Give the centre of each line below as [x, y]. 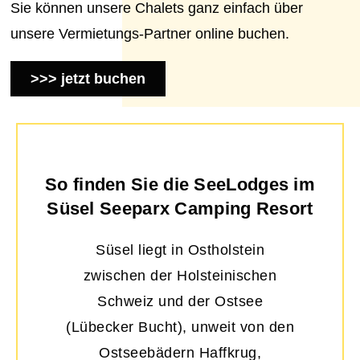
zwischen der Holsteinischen [180, 276]
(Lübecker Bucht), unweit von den [180, 327]
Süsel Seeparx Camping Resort [180, 209]
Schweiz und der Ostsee [180, 302]
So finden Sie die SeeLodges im [180, 185]
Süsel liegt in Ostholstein [180, 250]
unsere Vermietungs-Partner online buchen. [150, 34]
